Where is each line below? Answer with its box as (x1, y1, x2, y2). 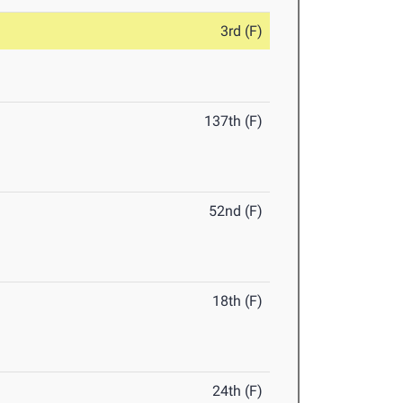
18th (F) (212, 292, 264, 310)
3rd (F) (220, 22, 264, 40)
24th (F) (212, 382, 264, 400)
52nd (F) (209, 202, 264, 220)
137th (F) (204, 112, 264, 130)
